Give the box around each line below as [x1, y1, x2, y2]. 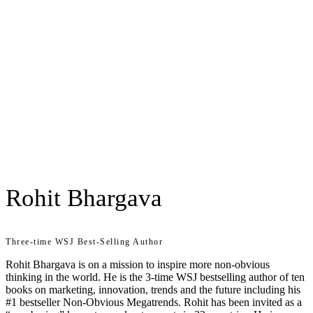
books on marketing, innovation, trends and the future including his [6, 283, 300, 296]
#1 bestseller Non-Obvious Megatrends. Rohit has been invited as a [6, 296, 302, 308]
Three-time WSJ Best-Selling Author [6, 236, 163, 247]
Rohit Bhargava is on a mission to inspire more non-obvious [6, 258, 270, 270]
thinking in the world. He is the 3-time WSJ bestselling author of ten [6, 270, 305, 283]
